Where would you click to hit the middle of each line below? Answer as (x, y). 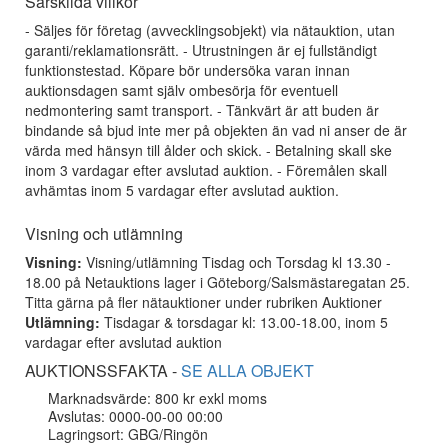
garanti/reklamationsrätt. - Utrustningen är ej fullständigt (201, 50)
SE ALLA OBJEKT (247, 370)
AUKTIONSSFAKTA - (103, 370)
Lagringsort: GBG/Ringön (128, 434)
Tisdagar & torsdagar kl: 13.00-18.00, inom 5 (244, 322)
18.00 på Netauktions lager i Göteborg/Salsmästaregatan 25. (217, 282)
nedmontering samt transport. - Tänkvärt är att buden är (202, 110)
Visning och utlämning (104, 233)
